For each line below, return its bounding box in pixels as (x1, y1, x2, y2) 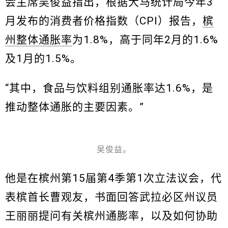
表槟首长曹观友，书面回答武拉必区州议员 (5, 191, 218, 204)
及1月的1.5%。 (5, 52, 81, 65)
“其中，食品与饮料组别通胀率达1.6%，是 (5, 82, 213, 95)
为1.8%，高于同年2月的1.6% (72, 34, 218, 46)
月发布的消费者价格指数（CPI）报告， (5, 15, 203, 27)
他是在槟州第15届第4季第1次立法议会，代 (5, 172, 222, 185)
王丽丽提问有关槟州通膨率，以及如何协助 (5, 210, 218, 222)
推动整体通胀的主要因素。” (5, 101, 144, 113)
